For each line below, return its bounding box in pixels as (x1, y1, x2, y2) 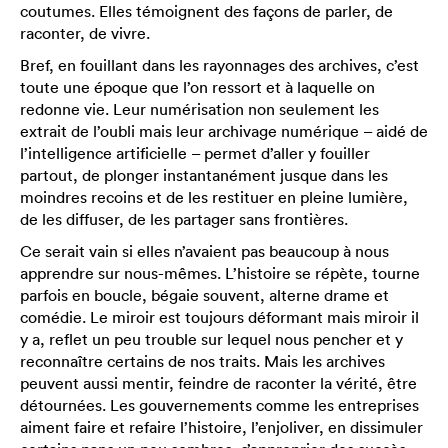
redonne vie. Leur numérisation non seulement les (20, 99, 379, 119)
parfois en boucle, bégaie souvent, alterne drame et (20, 285, 389, 305)
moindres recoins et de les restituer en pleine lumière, (20, 187, 408, 207)
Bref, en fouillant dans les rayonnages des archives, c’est (20, 55, 419, 75)
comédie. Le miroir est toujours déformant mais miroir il (20, 307, 419, 327)
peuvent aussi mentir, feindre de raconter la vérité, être (20, 373, 417, 393)
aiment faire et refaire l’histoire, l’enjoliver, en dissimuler (20, 417, 423, 437)
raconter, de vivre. (20, 23, 150, 43)
